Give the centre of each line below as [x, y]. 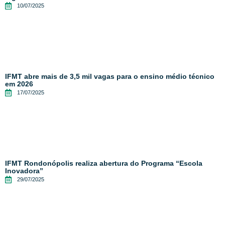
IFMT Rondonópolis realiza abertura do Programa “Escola [104, 163]
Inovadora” [24, 171]
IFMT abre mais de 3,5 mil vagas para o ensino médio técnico [110, 77]
